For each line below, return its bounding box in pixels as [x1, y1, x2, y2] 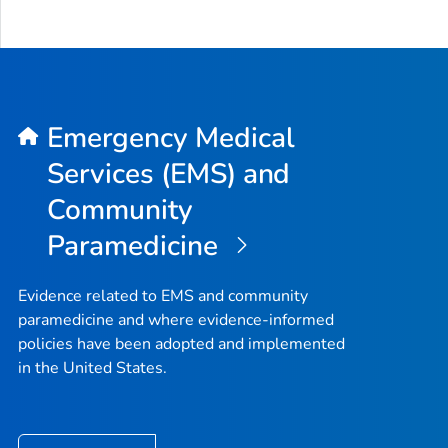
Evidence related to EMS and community [18, 284, 308, 307]
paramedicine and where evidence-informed [18, 308, 334, 331]
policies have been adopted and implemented [18, 332, 345, 355]
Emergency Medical [46, 118, 295, 157]
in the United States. [18, 356, 167, 379]
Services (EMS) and [46, 154, 291, 193]
